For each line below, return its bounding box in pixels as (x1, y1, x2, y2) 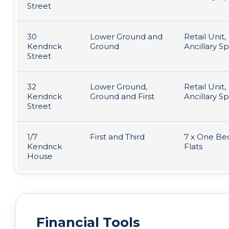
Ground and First (90, 91, 154, 101)
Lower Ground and (90, 32, 163, 41)
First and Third (90, 132, 145, 142)
